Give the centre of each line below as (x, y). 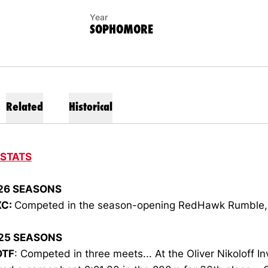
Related (25, 106)
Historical (90, 106)
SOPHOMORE (121, 29)
